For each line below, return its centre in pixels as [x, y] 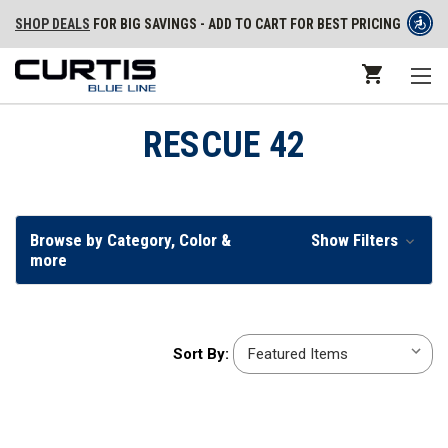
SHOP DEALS [52, 23]
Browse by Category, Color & [130, 240]
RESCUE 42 [224, 145]
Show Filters [356, 240]
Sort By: [201, 354]
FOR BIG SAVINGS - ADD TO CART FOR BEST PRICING [245, 23]
